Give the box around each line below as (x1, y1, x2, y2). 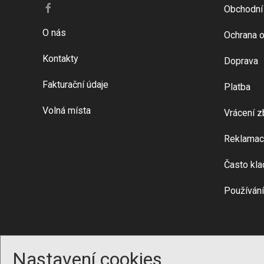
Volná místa (42, 105, 91, 117)
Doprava (223, 55, 258, 67)
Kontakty (42, 53, 78, 65)
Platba (223, 81, 250, 93)
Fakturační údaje (42, 79, 108, 91)
